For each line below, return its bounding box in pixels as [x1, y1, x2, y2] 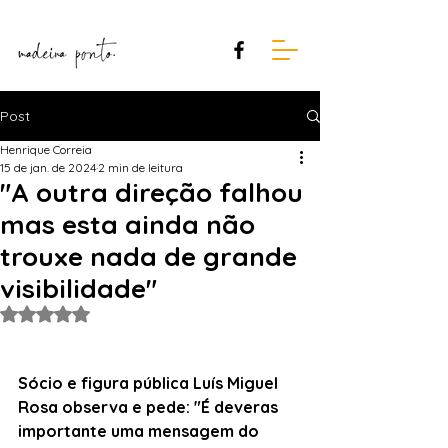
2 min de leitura [98, 160, 183, 175]
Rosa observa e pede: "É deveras [18, 397, 282, 417]
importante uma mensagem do [18, 421, 263, 441]
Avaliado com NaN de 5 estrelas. [44, 305, 238, 322]
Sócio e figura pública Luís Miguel [18, 373, 282, 393]
